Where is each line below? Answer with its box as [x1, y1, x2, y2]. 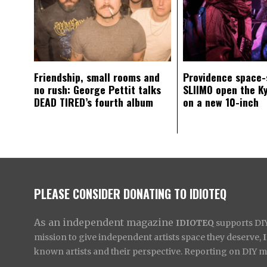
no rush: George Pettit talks [34, 82, 161, 98]
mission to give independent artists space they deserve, [34, 232, 263, 243]
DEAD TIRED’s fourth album [34, 94, 153, 110]
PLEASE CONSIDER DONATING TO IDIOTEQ [34, 185, 226, 203]
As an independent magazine [34, 216, 176, 229]
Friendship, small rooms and [34, 69, 160, 85]
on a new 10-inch [183, 94, 259, 110]
